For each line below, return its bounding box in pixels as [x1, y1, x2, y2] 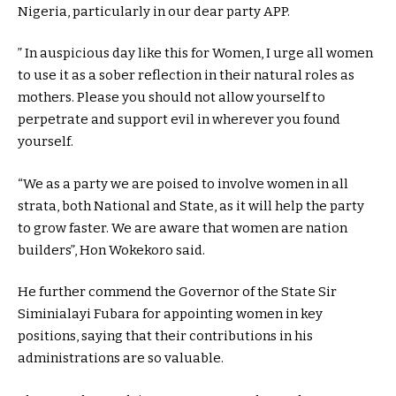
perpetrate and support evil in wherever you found [18, 111, 340, 128]
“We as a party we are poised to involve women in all [18, 175, 348, 192]
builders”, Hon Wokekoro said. [18, 241, 205, 258]
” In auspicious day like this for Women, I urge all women [18, 45, 373, 62]
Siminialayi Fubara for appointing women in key [18, 306, 323, 323]
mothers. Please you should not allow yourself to [18, 89, 325, 106]
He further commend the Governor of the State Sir [18, 284, 337, 301]
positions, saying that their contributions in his [18, 328, 313, 345]
